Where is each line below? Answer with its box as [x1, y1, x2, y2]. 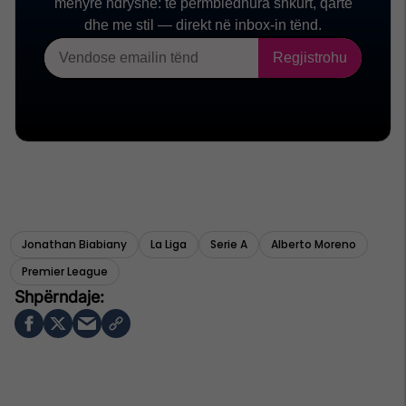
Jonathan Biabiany [22, 237, 127, 253]
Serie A [210, 237, 247, 253]
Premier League [22, 264, 108, 280]
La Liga [150, 237, 187, 253]
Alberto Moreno [271, 237, 356, 253]
